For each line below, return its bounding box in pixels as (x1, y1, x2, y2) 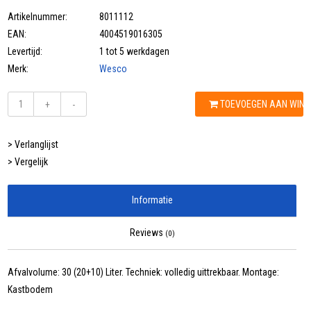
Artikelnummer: (8, 11, 68, 23)
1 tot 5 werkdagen (99, 46, 170, 58)
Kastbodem (8, 284, 53, 296)
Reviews (129, 227, 165, 239)
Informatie (131, 194, 173, 206)
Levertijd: (8, 46, 43, 58)
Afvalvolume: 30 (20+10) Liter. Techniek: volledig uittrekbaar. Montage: (8, 267, 280, 278)
